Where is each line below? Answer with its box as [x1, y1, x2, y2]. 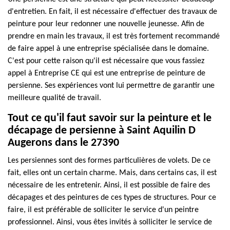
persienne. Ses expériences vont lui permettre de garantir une [8, 82, 215, 90]
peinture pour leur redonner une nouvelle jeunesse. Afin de [8, 20, 204, 28]
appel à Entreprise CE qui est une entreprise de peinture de [8, 69, 205, 78]
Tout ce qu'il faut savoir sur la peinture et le [8, 112, 212, 124]
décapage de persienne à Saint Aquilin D [8, 125, 196, 137]
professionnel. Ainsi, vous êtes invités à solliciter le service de [8, 218, 212, 226]
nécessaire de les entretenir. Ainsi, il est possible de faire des [8, 181, 210, 189]
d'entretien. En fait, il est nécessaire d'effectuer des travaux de [8, 8, 217, 16]
